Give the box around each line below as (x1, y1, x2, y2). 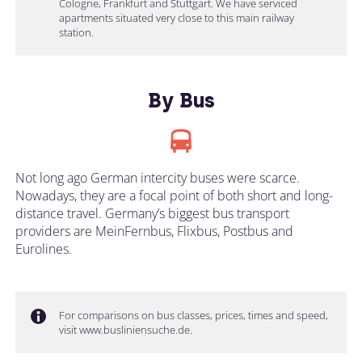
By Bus (147, 86, 215, 113)
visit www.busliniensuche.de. (59, 322, 192, 337)
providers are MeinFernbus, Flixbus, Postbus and (15, 221, 293, 240)
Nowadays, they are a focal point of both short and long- (15, 186, 333, 204)
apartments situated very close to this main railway (59, 10, 294, 25)
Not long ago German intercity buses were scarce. (15, 168, 300, 187)
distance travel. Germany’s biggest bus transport (15, 204, 289, 222)
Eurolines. (15, 239, 72, 258)
